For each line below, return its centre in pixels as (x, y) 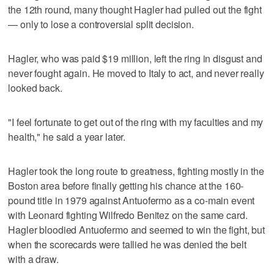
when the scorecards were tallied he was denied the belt (127, 244)
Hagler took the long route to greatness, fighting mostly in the (136, 171)
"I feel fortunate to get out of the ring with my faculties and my (136, 122)
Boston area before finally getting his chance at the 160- (126, 185)
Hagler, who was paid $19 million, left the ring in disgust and (135, 58)
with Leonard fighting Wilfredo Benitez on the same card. (128, 215)
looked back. (35, 87)
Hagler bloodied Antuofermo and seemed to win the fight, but (137, 229)
